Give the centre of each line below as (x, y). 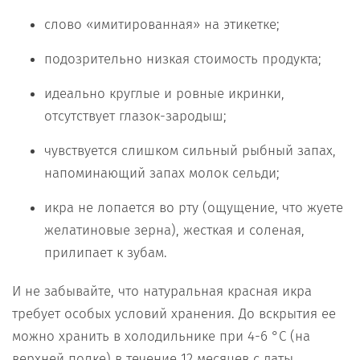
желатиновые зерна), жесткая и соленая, (174, 231)
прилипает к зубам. (106, 253)
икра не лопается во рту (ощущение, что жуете (194, 208)
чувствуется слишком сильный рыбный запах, (190, 151)
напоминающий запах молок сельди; (162, 174)
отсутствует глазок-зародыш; (135, 117)
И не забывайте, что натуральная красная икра (162, 292)
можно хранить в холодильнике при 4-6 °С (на (161, 337)
